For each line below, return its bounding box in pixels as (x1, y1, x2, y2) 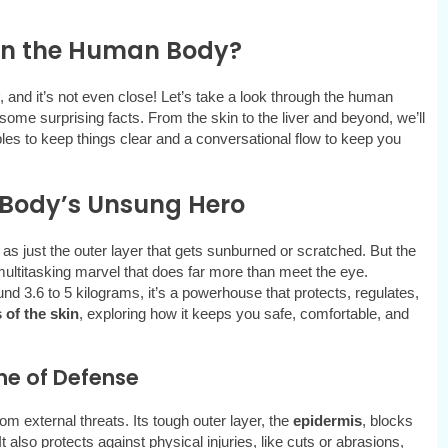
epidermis (292, 412, 362, 430)
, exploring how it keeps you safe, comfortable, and (78, 305, 409, 323)
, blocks (361, 412, 413, 430)
